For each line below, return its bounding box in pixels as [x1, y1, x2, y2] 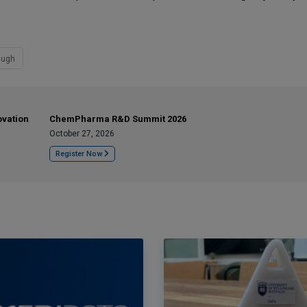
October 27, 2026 [49, 129, 114, 138]
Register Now [56, 149, 104, 158]
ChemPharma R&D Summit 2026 [49, 114, 186, 124]
